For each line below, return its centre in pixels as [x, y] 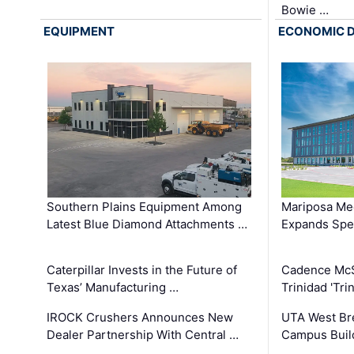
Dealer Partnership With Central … [143, 335]
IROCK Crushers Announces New [140, 318]
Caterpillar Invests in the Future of [142, 270]
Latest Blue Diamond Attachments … [147, 224]
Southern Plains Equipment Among [145, 207]
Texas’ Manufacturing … [113, 288]
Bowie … [305, 10]
